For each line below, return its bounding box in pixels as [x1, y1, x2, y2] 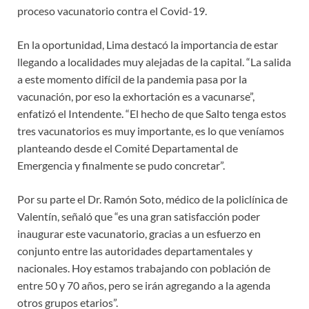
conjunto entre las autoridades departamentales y [17, 244, 252, 258]
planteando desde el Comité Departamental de [17, 141, 238, 155]
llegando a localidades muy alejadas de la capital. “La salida [17, 55, 291, 69]
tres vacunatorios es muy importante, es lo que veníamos [17, 124, 284, 138]
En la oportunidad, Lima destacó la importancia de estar [17, 38, 278, 52]
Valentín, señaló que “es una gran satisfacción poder [17, 210, 260, 223]
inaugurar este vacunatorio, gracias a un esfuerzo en [17, 227, 261, 241]
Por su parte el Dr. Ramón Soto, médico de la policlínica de [17, 192, 288, 206]
